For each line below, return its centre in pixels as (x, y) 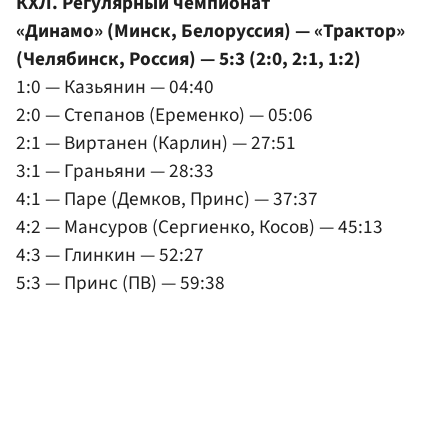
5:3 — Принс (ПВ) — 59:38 (120, 282)
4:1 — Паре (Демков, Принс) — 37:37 (167, 198)
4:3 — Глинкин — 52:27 (110, 254)
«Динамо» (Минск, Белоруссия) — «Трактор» (210, 30)
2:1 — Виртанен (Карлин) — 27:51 (156, 142)
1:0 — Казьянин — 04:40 (115, 86)
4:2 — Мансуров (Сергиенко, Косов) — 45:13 (199, 226)
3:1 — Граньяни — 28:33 (115, 170)
